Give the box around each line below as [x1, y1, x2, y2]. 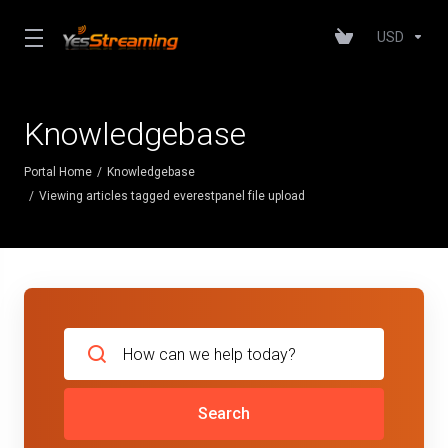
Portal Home [24, 165, 92, 179]
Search [198, 404, 250, 423]
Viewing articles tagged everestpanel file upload [39, 189, 305, 203]
